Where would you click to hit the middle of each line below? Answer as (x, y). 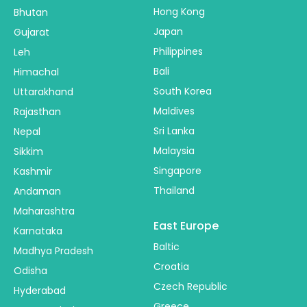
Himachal (36, 72)
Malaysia (174, 151)
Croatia (171, 267)
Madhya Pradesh (53, 251)
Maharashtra (44, 211)
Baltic (167, 247)
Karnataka (38, 231)
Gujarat (32, 33)
